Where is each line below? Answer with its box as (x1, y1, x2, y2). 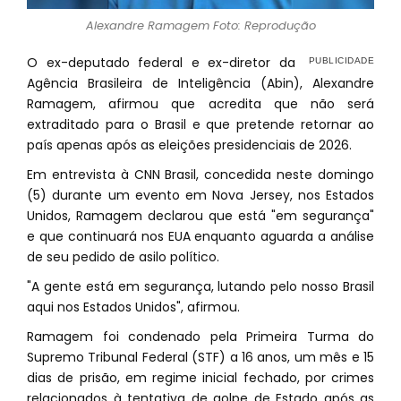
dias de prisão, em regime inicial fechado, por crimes (27, 369, 374, 387)
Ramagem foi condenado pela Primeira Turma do (27, 328, 374, 346)
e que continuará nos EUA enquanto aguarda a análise (27, 227, 374, 245)
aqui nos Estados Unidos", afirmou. (27, 298, 240, 316)
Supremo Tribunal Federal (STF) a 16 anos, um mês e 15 (27, 348, 374, 366)
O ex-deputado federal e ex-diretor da (27, 54, 295, 72)
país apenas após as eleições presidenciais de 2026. (27, 136, 352, 154)
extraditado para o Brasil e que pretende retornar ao (27, 115, 374, 133)
